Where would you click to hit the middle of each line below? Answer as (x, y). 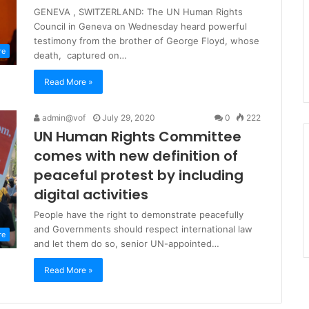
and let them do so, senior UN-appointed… (127, 243)
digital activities (91, 194)
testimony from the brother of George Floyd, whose (147, 40)
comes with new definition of (136, 156)
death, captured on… (80, 55)
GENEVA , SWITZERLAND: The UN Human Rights (138, 11)
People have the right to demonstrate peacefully (139, 214)
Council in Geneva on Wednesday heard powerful (140, 26)
